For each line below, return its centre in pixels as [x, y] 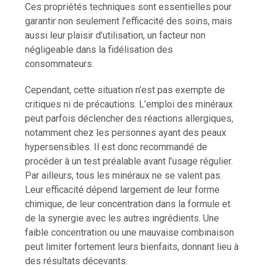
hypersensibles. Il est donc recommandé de [116, 147]
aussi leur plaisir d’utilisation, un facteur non [115, 35]
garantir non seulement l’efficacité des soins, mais [129, 21]
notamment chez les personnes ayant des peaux [126, 132]
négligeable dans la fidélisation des [99, 49]
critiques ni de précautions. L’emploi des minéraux [129, 104]
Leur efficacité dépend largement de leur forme [123, 189]
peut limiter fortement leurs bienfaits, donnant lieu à [132, 246]
